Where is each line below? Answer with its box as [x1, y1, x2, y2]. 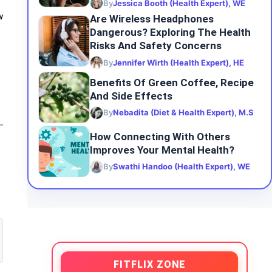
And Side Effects [89, 89, 172, 102]
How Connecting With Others [89, 130, 230, 143]
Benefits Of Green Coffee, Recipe [89, 76, 254, 89]
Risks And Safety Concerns [89, 39, 222, 52]
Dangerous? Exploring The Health [89, 26, 251, 38]
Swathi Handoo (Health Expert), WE [112, 161, 250, 171]
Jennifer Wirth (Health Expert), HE [112, 57, 244, 67]
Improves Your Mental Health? [89, 143, 234, 156]
